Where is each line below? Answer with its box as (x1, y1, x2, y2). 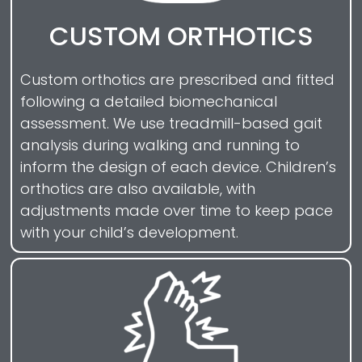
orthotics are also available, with (20, 179, 255, 200)
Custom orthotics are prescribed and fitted (20, 69, 335, 90)
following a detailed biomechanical (20, 91, 277, 112)
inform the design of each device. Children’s (20, 157, 336, 178)
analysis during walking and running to (20, 135, 300, 156)
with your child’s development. (20, 222, 238, 243)
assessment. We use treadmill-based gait (20, 113, 322, 134)
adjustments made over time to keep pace (20, 200, 333, 221)
